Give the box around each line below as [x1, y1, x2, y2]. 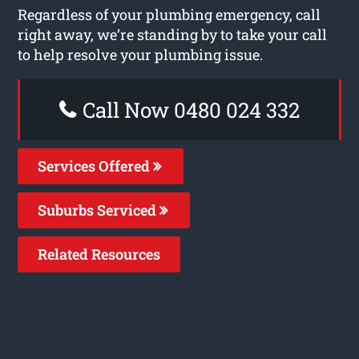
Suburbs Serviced [38, 200, 160, 220]
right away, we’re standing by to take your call [18, 24, 328, 44]
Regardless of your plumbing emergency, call [18, 4, 321, 24]
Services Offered [38, 155, 154, 175]
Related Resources [38, 244, 161, 264]
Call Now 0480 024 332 [78, 95, 300, 123]
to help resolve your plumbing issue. [18, 44, 264, 64]
